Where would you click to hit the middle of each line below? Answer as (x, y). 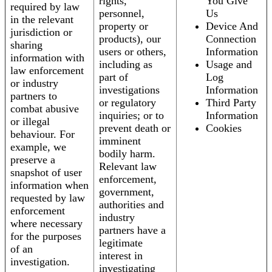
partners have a (132, 230)
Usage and (229, 65)
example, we (38, 147)
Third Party (231, 103)
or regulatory (127, 103)
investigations (129, 90)
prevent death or (135, 128)
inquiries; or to (131, 116)
